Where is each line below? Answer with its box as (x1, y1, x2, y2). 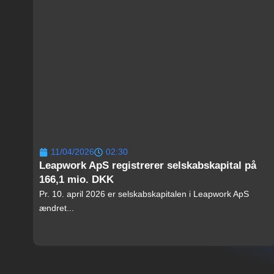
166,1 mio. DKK (39, 174, 114, 186)
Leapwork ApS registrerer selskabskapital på (39, 160, 256, 172)
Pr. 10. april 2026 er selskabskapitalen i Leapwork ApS (39, 189, 249, 199)
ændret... (39, 203, 74, 213)
